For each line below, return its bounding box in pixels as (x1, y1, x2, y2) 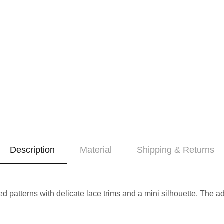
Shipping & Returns (136, 144, 214, 155)
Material (79, 144, 112, 155)
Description (9, 144, 55, 155)
